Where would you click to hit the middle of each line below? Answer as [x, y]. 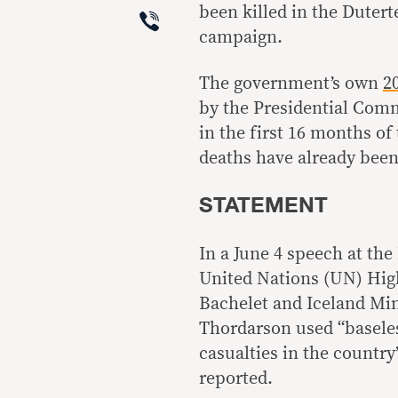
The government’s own [291, 84]
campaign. [241, 37]
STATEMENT [263, 206]
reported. [236, 378]
